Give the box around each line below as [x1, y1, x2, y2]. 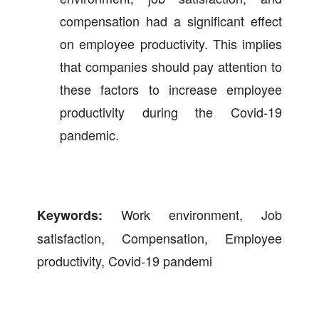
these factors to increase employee [60, 79, 282, 98]
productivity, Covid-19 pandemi [37, 251, 212, 270]
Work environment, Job [121, 204, 282, 224]
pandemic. [60, 125, 119, 144]
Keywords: [37, 205, 121, 224]
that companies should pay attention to [60, 56, 282, 75]
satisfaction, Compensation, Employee [37, 228, 282, 247]
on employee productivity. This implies [60, 33, 282, 53]
